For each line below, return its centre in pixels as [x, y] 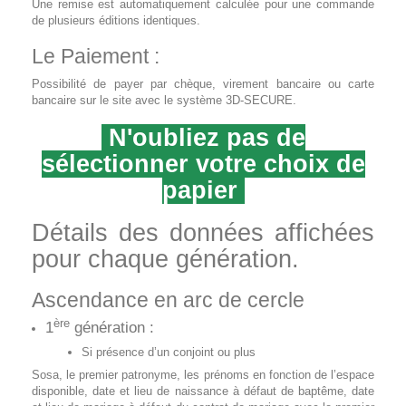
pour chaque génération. [165, 259]
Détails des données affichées [203, 233]
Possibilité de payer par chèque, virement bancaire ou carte [203, 84]
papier [203, 190]
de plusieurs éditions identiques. [116, 20]
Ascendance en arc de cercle [171, 300]
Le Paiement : [96, 56]
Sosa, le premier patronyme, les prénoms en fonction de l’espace [203, 375]
